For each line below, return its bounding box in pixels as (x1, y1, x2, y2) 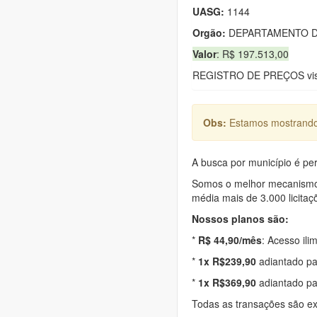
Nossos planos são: (192, 211, 289, 226)
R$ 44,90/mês (198, 232, 262, 247)
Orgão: (192, 25, 226, 40)
